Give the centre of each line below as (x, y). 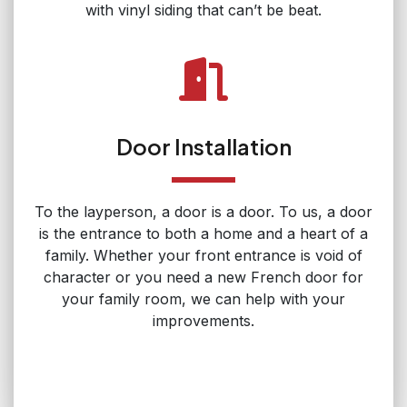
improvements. (203, 320)
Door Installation (203, 146)
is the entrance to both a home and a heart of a (203, 233)
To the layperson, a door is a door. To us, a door (203, 211)
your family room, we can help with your (203, 298)
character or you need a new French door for (203, 277)
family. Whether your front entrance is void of (203, 255)
